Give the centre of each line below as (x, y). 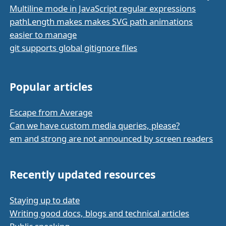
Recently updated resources (83, 174)
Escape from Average (51, 112)
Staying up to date (45, 200)
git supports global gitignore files (74, 47)
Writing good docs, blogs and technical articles (100, 213)
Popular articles (51, 87)
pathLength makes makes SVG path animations (101, 21)
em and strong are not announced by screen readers (111, 138)
